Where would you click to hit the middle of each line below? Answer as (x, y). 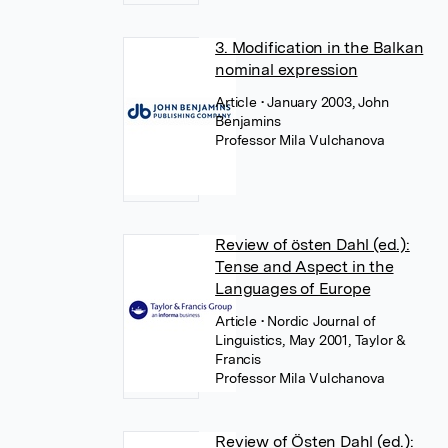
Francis (238, 359)
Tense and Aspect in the (304, 266)
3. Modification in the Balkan (319, 47)
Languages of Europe (293, 288)
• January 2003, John (324, 102)
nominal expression (286, 69)
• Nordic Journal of (318, 321)
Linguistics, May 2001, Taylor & (310, 340)
